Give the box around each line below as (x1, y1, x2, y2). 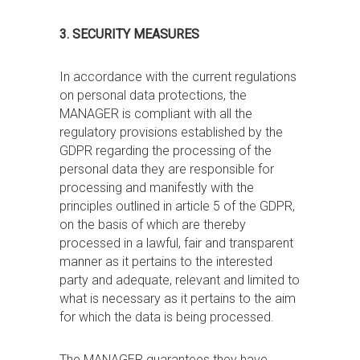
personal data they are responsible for (59, 162, 274, 177)
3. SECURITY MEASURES (59, 27, 199, 42)
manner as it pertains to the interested (59, 254, 272, 269)
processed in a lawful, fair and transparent (59, 235, 293, 251)
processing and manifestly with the (59, 180, 254, 195)
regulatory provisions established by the (59, 125, 283, 140)
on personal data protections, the (59, 88, 247, 103)
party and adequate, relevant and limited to (59, 272, 300, 288)
